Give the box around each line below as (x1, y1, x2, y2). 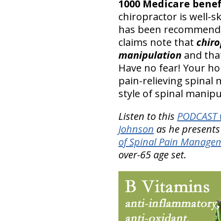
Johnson (118, 122, 154, 136)
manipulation (118, 48, 182, 62)
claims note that (118, 35, 196, 49)
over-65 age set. (118, 147, 186, 161)
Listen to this (118, 109, 177, 123)
